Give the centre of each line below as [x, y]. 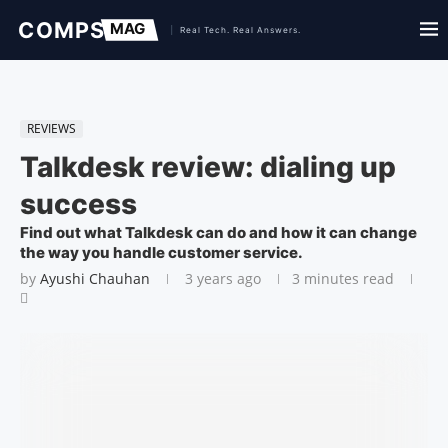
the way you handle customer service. [161, 252]
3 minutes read [343, 278]
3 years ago [221, 278]
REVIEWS [51, 128]
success [78, 204]
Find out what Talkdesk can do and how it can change [218, 232]
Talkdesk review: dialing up [208, 167]
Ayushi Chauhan [95, 278]
